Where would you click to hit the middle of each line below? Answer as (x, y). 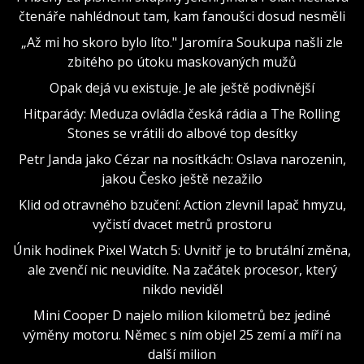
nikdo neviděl (182, 289)
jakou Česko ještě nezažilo (182, 178)
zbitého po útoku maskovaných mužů (182, 61)
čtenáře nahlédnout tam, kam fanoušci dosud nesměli (182, 16)
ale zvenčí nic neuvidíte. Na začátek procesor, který (182, 269)
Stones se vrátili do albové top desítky (182, 133)
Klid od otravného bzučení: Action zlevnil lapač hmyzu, (182, 204)
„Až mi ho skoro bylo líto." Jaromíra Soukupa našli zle (182, 42)
